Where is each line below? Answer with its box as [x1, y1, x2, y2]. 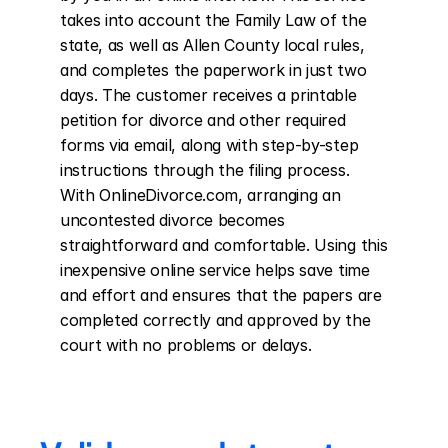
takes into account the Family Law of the [60, 10, 367, 30]
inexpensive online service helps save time [60, 260, 370, 280]
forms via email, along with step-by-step [60, 135, 359, 155]
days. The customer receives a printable [60, 85, 357, 105]
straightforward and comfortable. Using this [60, 235, 388, 255]
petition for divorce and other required [60, 110, 346, 130]
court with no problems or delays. [60, 335, 312, 355]
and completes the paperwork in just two [60, 60, 367, 80]
